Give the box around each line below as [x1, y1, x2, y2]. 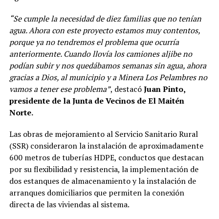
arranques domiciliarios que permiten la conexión [9, 187, 184, 198]
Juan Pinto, [143, 84, 185, 95]
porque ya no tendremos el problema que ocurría [9, 37, 179, 48]
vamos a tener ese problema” [9, 84, 110, 95]
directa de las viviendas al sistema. [9, 199, 130, 210]
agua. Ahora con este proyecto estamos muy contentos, [9, 25, 200, 36]
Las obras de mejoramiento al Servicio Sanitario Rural [9, 129, 198, 140]
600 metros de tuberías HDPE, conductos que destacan [9, 152, 204, 163]
